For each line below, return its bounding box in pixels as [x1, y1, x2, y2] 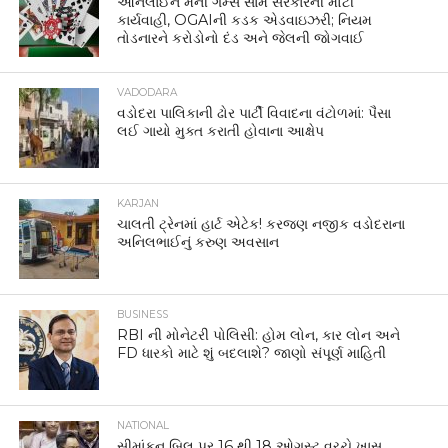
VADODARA [117, 85, 178, 99]
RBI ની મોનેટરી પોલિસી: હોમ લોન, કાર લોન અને [117, 325, 401, 344]
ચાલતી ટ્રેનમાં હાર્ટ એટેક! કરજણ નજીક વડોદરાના [117, 214, 406, 233]
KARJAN [117, 196, 160, 210]
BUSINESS [117, 307, 169, 321]
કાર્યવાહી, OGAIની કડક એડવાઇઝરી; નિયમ [117, 10, 373, 29]
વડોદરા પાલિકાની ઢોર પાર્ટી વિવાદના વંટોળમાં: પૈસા [117, 103, 392, 122]
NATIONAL [117, 418, 170, 432]
